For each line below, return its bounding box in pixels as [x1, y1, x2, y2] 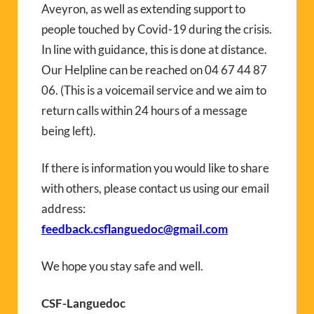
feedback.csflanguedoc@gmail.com [41, 221, 228, 237]
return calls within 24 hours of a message [41, 103, 247, 118]
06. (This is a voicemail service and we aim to [41, 83, 266, 98]
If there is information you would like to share [41, 161, 269, 176]
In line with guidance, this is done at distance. [41, 42, 267, 57]
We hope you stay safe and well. [41, 259, 203, 274]
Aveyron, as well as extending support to [41, 1, 245, 17]
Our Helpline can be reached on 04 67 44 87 [41, 62, 267, 78]
